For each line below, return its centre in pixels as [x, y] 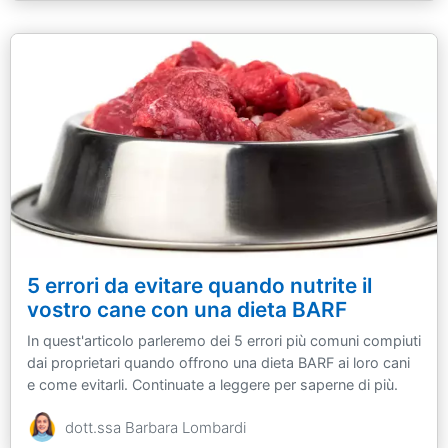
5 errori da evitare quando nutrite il [199, 286]
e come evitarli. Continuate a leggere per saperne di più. [212, 385]
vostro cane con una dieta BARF [187, 310]
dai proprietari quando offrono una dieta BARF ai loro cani [218, 363]
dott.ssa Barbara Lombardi [155, 428]
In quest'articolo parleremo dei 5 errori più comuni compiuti [224, 341]
